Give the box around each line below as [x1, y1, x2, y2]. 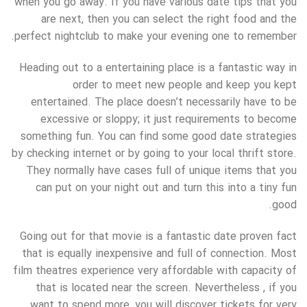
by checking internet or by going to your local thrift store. [12, 145, 297, 162]
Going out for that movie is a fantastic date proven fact [20, 228, 297, 245]
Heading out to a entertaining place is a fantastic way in [19, 59, 297, 77]
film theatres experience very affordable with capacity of [13, 262, 297, 280]
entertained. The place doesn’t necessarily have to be [31, 93, 297, 111]
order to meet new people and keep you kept [73, 76, 297, 94]
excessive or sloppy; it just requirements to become [40, 110, 297, 128]
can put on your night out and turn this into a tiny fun [36, 179, 297, 197]
